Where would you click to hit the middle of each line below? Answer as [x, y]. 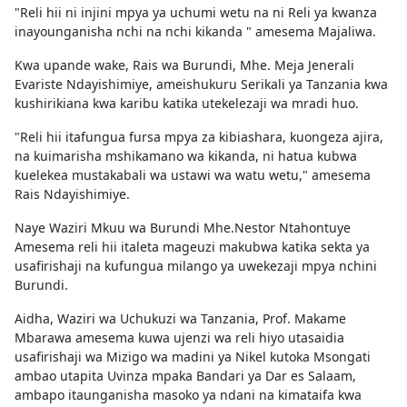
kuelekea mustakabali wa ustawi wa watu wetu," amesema [193, 174]
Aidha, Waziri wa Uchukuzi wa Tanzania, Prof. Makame [180, 318]
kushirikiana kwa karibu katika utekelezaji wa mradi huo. [187, 103]
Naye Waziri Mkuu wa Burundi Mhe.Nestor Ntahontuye [183, 227]
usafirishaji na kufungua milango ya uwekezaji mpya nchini [196, 265]
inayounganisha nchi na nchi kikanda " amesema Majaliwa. [195, 31]
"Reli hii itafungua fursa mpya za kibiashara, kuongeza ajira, [199, 136]
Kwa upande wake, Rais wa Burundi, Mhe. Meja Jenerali [184, 65]
